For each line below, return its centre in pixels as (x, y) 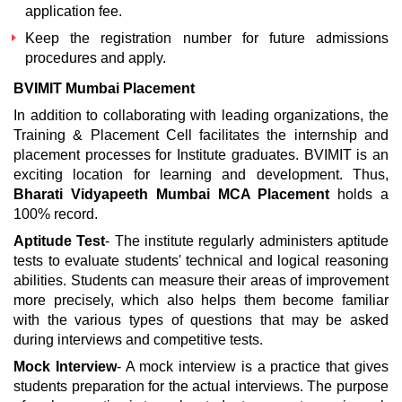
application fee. (74, 11)
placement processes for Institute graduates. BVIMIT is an (201, 155)
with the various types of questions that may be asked (201, 320)
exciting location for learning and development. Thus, (201, 175)
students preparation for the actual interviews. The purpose (201, 386)
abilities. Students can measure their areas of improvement (201, 280)
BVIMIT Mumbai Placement (104, 88)
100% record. (56, 214)
